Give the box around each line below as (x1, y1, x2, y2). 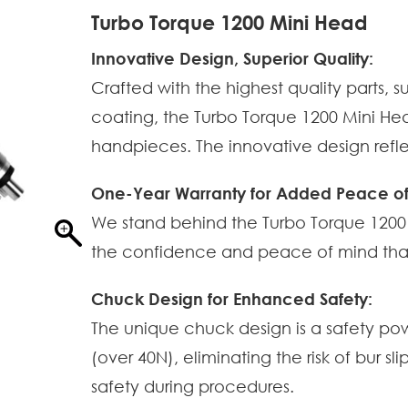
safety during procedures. (91, 376, 294, 396)
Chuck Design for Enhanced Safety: (91, 289, 372, 309)
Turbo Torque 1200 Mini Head (91, 11, 368, 35)
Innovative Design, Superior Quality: (91, 48, 373, 68)
